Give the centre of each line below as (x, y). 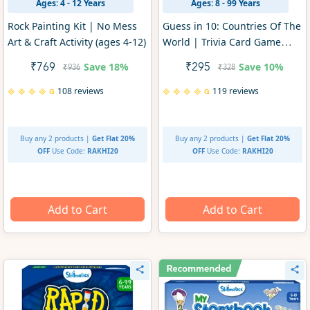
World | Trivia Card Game (221, 42)
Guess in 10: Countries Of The (231, 26)
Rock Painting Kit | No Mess (72, 26)
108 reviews (80, 91)
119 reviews (235, 91)
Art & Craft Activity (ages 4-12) (76, 42)
